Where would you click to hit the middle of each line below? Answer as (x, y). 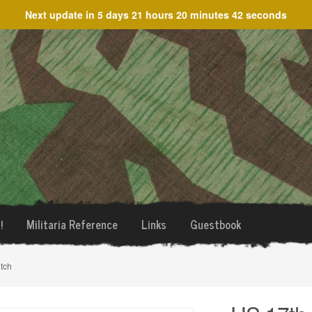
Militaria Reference (72, 224)
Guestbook (215, 224)
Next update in (61, 15)
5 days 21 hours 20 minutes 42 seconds (192, 15)
